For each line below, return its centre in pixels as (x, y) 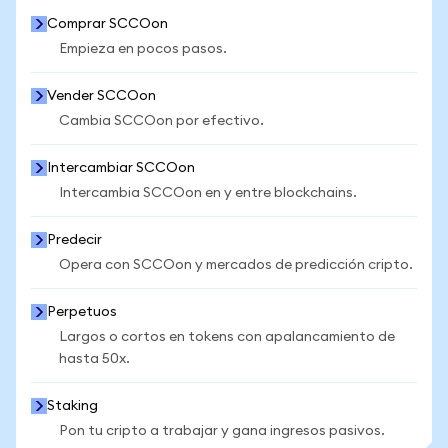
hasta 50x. (94, 359)
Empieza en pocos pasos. (143, 49)
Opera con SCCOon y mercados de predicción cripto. (236, 265)
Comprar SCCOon (107, 24)
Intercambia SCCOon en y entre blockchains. (208, 193)
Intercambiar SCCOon (121, 168)
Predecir (74, 240)
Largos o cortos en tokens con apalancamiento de (227, 337)
